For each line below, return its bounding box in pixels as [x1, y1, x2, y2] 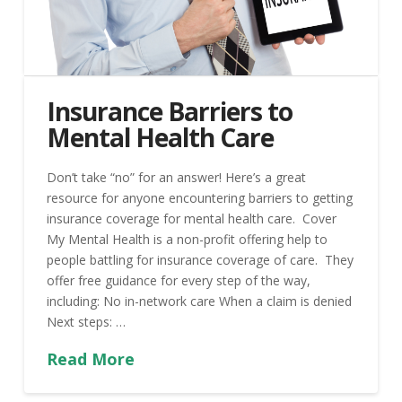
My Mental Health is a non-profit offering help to [46, 230, 328, 248]
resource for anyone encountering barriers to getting [46, 188, 353, 206]
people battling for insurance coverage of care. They [46, 250, 354, 268]
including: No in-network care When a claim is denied [46, 292, 352, 310]
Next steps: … [46, 312, 126, 330]
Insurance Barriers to [46, 94, 293, 129]
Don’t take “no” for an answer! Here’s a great [46, 168, 306, 186]
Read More [46, 348, 135, 371]
